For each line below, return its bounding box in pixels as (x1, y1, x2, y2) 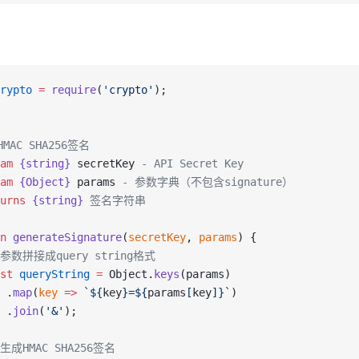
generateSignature (6, 231, 122, 244)
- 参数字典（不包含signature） (115, 175, 293, 188)
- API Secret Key (135, 157, 244, 170)
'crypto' (103, 83, 154, 96)
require (45, 83, 96, 96)
